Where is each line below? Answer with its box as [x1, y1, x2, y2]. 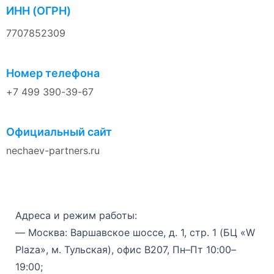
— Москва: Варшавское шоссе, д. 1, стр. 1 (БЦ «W [15, 226, 255, 239]
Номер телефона [6, 66, 100, 80]
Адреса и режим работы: [15, 209, 137, 221]
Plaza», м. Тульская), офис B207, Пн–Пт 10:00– [15, 243, 236, 256]
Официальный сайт [6, 125, 112, 138]
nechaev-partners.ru [6, 144, 100, 157]
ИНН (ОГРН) [6, 4, 71, 17]
